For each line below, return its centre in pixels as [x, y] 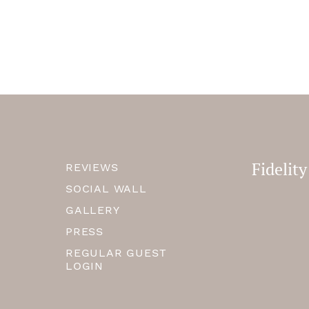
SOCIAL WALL [106, 189]
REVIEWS [92, 167]
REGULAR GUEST [116, 253]
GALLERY [93, 210]
